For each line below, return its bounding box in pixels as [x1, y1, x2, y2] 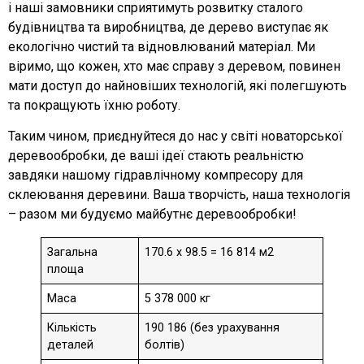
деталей [47, 338, 94, 353]
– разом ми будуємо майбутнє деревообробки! [8, 206, 297, 223]
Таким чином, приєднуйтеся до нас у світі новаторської [8, 128, 343, 145]
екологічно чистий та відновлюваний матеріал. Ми [8, 39, 315, 55]
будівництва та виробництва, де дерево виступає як [8, 19, 328, 36]
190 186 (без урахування [145, 321, 280, 336]
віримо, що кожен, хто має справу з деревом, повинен [8, 58, 340, 75]
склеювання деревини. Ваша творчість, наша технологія [8, 187, 350, 203]
